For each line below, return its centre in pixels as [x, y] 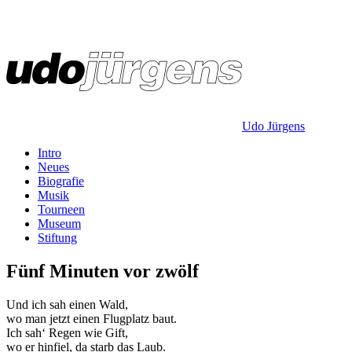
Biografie [61, 181]
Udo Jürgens [273, 126]
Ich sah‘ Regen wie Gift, [67, 332]
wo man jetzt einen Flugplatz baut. [92, 318]
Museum [59, 224]
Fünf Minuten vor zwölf [103, 271]
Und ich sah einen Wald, [67, 304]
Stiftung [57, 238]
